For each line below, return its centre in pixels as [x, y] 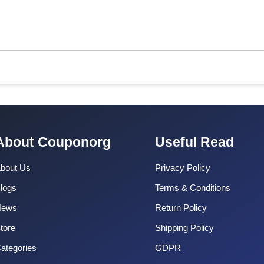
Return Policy [181, 207]
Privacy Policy [182, 167]
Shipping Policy [184, 227]
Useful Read [194, 142]
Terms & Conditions [192, 187]
